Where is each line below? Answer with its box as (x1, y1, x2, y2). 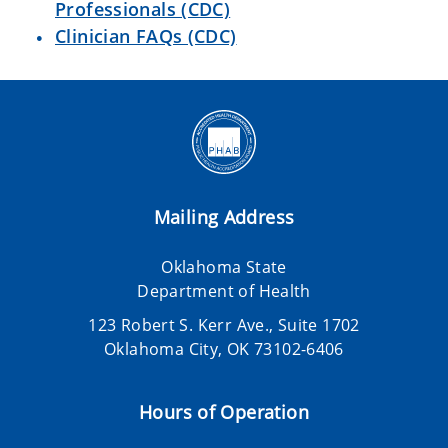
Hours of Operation (139, 400, 309, 424)
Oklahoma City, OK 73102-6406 (104, 338, 344, 360)
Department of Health (137, 280, 311, 302)
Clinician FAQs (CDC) (55, 24, 237, 48)
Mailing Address (153, 205, 295, 229)
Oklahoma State (161, 256, 287, 278)
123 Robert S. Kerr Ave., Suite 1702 (88, 314, 360, 336)
